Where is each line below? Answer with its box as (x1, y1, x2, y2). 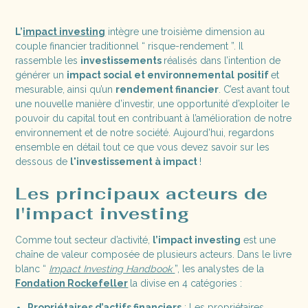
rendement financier (115, 83, 219, 95)
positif (237, 69, 272, 80)
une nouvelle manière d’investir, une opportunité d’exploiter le (15, 98, 290, 109)
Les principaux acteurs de (15, 181, 269, 204)
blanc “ (15, 263, 49, 274)
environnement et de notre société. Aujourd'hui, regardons (15, 126, 275, 138)
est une (241, 234, 276, 245)
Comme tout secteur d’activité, (15, 234, 153, 245)
